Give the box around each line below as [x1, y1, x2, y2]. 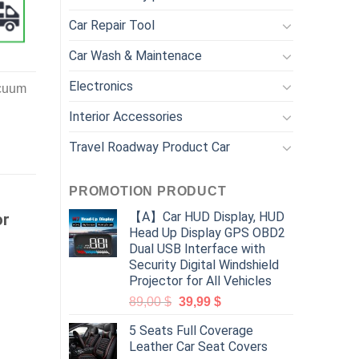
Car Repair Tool [69, 18, 155, 33]
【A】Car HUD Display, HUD [129, 209, 284, 224]
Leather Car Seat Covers [129, 339, 268, 354]
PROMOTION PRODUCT [69, 184, 227, 198]
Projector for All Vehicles [129, 273, 272, 288]
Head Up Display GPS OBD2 [129, 225, 285, 240]
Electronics [69, 79, 133, 94]
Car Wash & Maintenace [69, 48, 202, 63]
